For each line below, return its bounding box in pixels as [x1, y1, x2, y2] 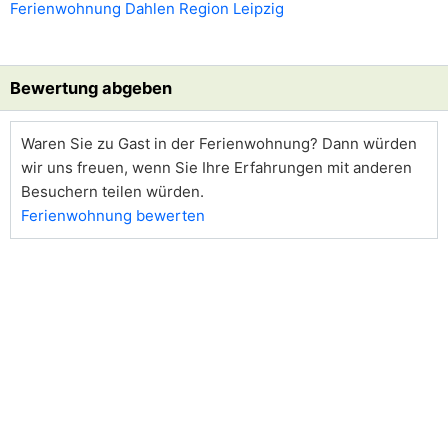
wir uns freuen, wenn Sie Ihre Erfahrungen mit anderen [21, 158, 412, 177]
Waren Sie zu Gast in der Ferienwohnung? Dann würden [21, 134, 417, 153]
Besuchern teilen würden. [21, 182, 204, 201]
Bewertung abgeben [10, 78, 172, 98]
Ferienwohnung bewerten [21, 206, 205, 225]
